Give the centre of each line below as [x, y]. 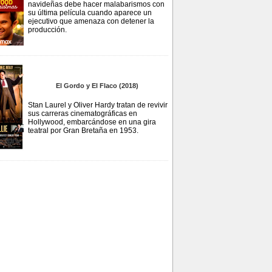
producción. [47, 30]
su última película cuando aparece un [90, 13]
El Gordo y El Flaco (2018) [97, 86]
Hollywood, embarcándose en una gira [92, 122]
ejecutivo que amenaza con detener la [91, 21]
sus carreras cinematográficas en [83, 114]
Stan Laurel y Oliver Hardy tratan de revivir [98, 105]
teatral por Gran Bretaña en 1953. [83, 131]
